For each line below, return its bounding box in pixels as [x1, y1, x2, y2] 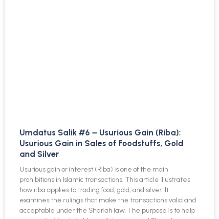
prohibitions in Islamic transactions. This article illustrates [20, 175, 190, 184]
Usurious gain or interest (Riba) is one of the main [20, 165, 168, 174]
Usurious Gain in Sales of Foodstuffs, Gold [20, 138, 183, 148]
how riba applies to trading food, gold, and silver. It [20, 185, 169, 194]
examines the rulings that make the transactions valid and [20, 196, 196, 204]
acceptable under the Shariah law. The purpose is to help [20, 206, 195, 215]
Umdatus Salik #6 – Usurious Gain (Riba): [20, 127, 181, 137]
